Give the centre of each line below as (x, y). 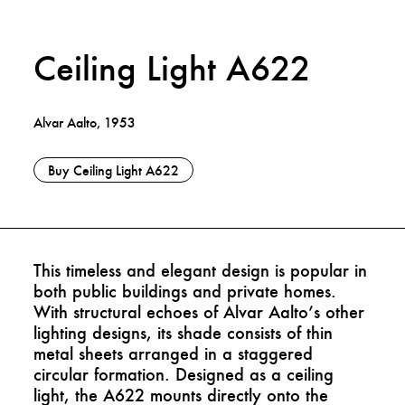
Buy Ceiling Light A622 (114, 170)
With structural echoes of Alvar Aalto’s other (199, 312)
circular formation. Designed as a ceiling (184, 375)
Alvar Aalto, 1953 (85, 122)
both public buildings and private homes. (185, 292)
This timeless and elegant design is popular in (201, 271)
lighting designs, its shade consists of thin (184, 333)
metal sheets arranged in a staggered (174, 354)
